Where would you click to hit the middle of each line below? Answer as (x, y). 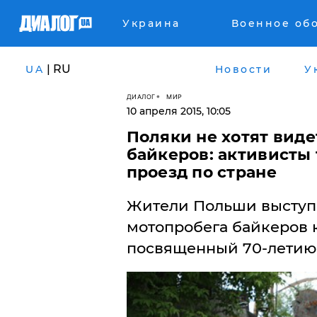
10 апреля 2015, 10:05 (178, 111)
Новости (243, 69)
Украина (151, 23)
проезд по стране (201, 172)
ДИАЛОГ (141, 96)
